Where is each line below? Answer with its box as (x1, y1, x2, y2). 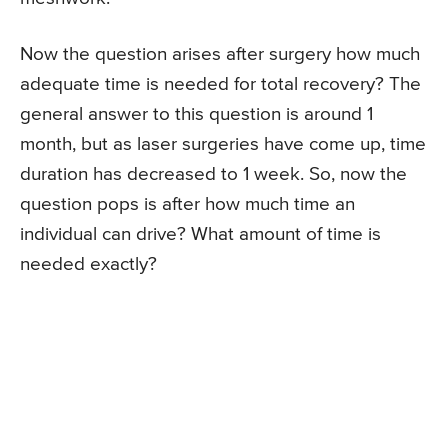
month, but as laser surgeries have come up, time (20, 135, 426, 155)
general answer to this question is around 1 (20, 105, 373, 125)
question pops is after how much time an (20, 195, 355, 215)
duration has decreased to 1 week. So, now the (20, 165, 407, 185)
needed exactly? (20, 255, 157, 275)
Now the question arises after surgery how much (20, 45, 420, 65)
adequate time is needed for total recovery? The (20, 75, 421, 95)
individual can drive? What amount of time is (20, 225, 381, 245)
